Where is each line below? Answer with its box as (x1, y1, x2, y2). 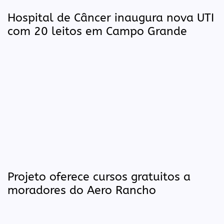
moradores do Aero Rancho (7, 183, 156, 197)
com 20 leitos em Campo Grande (7, 24, 187, 38)
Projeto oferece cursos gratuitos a (7, 170, 190, 184)
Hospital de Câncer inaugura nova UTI (7, 11, 214, 25)
